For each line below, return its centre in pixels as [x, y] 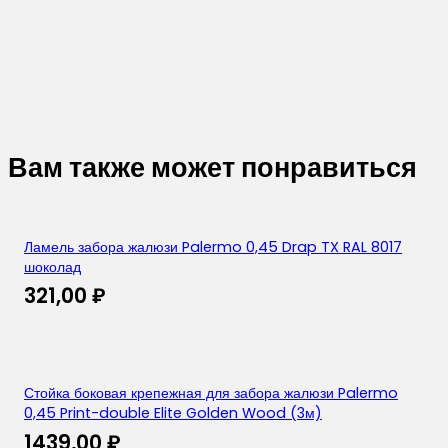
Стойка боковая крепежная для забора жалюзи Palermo [211, 393]
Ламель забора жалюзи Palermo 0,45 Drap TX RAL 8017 [213, 246]
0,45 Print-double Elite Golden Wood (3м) [173, 413]
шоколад [52, 266]
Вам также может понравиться [212, 167]
